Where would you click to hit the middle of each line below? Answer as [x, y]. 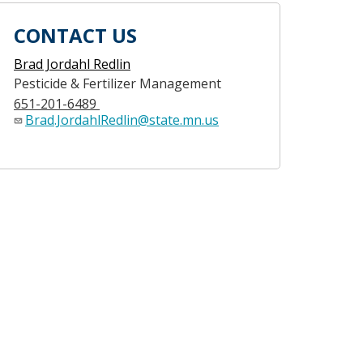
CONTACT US [75, 35]
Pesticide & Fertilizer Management [117, 83]
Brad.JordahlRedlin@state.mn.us [122, 120]
